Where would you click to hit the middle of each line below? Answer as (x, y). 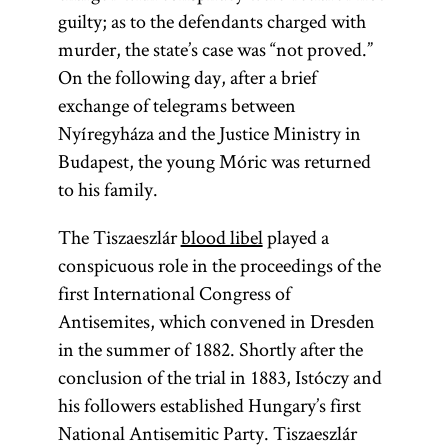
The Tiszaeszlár (119, 237)
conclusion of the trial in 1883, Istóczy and (219, 377)
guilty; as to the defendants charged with (211, 21)
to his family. (107, 189)
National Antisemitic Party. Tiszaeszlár (207, 433)
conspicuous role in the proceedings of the (219, 265)
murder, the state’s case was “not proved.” (215, 49)
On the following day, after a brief (187, 77)
